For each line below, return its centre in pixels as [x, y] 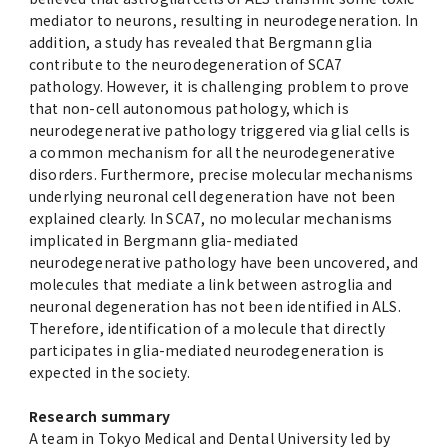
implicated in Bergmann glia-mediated [163, 240]
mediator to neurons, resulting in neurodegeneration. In [223, 20]
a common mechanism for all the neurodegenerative [211, 152]
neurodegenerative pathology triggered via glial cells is [219, 130]
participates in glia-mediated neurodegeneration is [206, 350]
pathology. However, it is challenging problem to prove [219, 86]
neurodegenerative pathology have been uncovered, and [223, 262]
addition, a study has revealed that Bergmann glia [200, 42]
